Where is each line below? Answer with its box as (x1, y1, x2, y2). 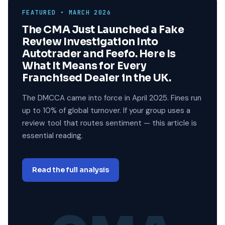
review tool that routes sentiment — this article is (22, 118, 197, 128)
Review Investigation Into (22, 35, 158, 48)
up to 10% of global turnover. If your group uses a (22, 105, 190, 116)
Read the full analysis (32, 165, 109, 174)
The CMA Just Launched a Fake (22, 23, 184, 36)
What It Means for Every (22, 59, 147, 72)
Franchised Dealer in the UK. (22, 71, 171, 84)
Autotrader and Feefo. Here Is (22, 47, 176, 60)
